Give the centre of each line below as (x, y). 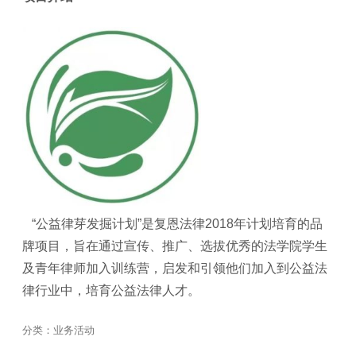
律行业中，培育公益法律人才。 (111, 290)
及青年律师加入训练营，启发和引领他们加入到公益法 (175, 268)
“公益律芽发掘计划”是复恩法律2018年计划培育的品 (172, 223)
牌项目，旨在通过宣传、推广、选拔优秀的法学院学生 (175, 246)
